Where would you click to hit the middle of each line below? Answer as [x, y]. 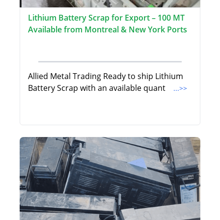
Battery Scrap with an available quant [98, 88]
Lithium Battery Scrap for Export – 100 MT [106, 18]
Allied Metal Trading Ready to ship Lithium [106, 76]
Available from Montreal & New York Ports [108, 30]
